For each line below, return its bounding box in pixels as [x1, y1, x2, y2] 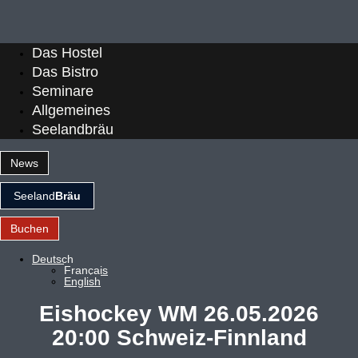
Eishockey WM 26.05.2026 [39, 300, 319, 326]
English [64, 275, 101, 288]
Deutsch [32, 253, 74, 265]
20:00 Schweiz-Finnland [51, 324, 307, 350]
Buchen [10, 222, 49, 235]
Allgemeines [32, 102, 110, 118]
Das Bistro [32, 64, 98, 80]
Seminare [32, 83, 93, 99]
